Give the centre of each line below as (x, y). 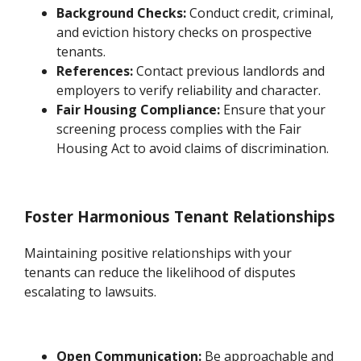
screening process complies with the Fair (179, 129)
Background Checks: (122, 13)
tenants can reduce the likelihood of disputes (160, 272)
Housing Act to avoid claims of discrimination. (193, 149)
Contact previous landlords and (229, 71)
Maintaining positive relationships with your (158, 253)
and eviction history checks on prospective (185, 33)
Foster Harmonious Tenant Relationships (180, 217)
